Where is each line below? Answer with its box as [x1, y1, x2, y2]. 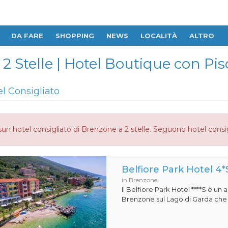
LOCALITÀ [140, 32, 177, 40]
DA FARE [11, 32, 43, 40]
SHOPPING [55, 32, 94, 40]
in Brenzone [122, 176, 158, 184]
